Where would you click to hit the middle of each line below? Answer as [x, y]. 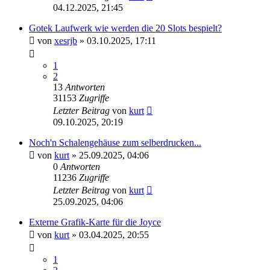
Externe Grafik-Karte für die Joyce [95, 222]
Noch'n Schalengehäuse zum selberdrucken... [115, 142]
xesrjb [66, 40]
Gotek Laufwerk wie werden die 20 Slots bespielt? [125, 28]
